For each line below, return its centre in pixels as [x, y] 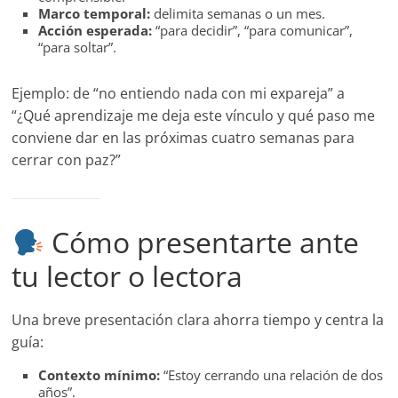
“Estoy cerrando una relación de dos [272, 375]
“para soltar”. [78, 48]
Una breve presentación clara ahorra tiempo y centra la [198, 320]
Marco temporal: [95, 14]
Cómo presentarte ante [201, 243]
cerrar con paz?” [67, 160]
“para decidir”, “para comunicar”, [253, 31]
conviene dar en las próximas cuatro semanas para [183, 138]
